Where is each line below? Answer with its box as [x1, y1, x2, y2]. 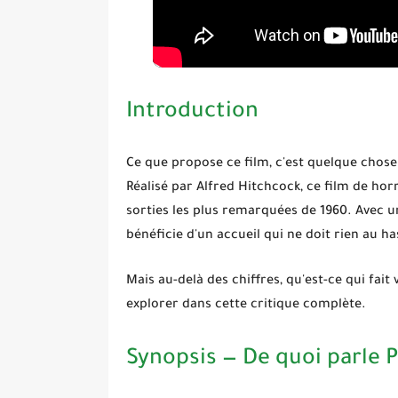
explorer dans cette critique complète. [126, 298, 366, 314]
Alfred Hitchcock [196, 181, 300, 196]
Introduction [126, 101, 259, 126]
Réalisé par [126, 181, 196, 196]
